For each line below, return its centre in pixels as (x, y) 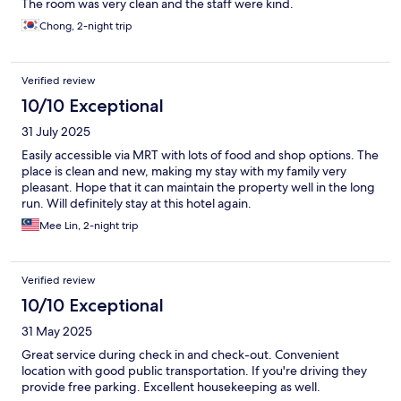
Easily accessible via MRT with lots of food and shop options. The (200, 155)
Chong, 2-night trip (86, 26)
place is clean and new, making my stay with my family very (184, 171)
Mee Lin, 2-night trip (89, 226)
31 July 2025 (56, 132)
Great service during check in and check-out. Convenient (180, 355)
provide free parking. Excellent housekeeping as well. (171, 387)
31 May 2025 (57, 332)
